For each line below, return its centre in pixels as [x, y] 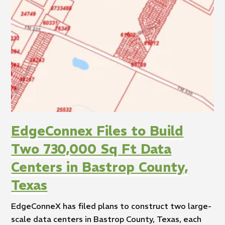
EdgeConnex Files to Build [97, 131]
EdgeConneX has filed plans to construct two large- [111, 206]
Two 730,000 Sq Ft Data [91, 149]
